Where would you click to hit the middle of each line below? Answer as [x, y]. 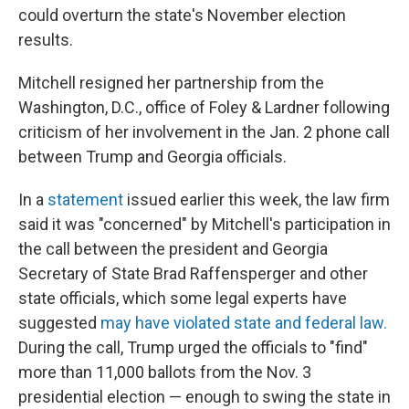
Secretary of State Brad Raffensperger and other [193, 273]
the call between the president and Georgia [173, 249]
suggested [59, 323]
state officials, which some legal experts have [183, 298]
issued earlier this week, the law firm [257, 199]
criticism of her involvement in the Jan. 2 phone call [204, 132]
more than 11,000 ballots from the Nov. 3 [165, 372]
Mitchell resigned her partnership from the [171, 83]
